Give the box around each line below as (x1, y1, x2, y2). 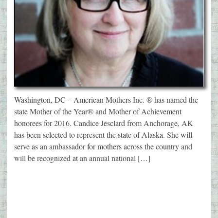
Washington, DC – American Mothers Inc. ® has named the (14, 94, 198, 105)
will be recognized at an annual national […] (14, 152, 150, 163)
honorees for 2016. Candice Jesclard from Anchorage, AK (14, 117, 193, 128)
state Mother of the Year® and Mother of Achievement (14, 106, 182, 116)
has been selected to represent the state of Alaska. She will (14, 129, 192, 140)
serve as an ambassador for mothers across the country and (14, 141, 192, 151)
